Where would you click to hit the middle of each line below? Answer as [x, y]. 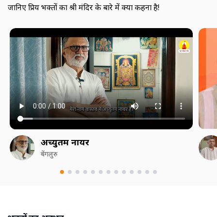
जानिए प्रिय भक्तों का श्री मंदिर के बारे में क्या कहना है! [84, 7]
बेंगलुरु [49, 154]
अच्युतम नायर [65, 142]
